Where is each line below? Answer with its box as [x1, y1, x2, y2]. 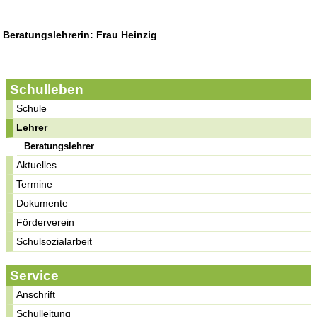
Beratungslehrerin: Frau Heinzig [3, 29, 158, 41]
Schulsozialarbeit [16, 235, 92, 247]
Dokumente [16, 197, 68, 209]
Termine [16, 178, 52, 190]
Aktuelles [16, 158, 57, 171]
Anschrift [16, 288, 55, 300]
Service [10, 267, 59, 283]
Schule [16, 103, 47, 115]
